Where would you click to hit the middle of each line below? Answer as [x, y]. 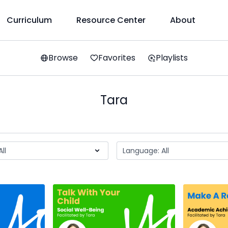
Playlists [172, 58]
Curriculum [30, 20]
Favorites [117, 58]
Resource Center [111, 20]
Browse [63, 58]
